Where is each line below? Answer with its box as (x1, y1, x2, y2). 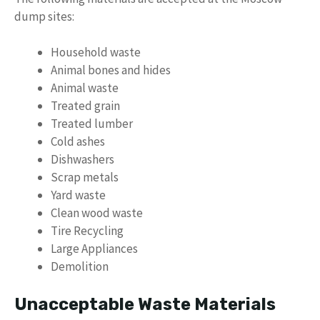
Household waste (51, 44, 141, 61)
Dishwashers (51, 151, 114, 168)
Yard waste (51, 187, 106, 204)
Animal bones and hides (51, 62, 171, 79)
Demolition (51, 259, 109, 275)
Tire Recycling (51, 223, 124, 239)
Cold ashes (51, 134, 105, 150)
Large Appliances (51, 241, 138, 257)
